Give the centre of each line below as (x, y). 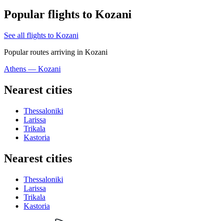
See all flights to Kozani (41, 36)
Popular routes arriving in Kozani (56, 52)
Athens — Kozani (32, 69)
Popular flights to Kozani (68, 15)
